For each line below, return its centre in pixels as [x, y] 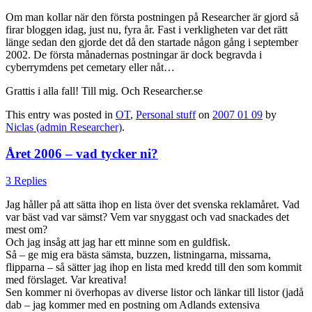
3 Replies [26, 180]
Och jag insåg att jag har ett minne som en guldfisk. [118, 242]
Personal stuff [166, 114]
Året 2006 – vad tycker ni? [82, 154]
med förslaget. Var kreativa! [66, 279]
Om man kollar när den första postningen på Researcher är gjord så [152, 17]
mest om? [26, 229]
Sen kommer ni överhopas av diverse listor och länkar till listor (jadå [155, 292]
